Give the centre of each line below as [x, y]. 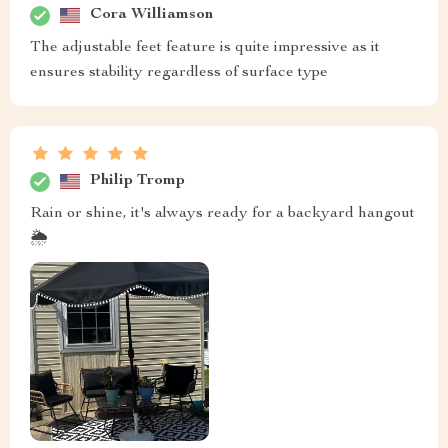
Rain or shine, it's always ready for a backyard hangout [222, 213]
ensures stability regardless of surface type [179, 72]
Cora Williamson [151, 15]
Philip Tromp [137, 181]
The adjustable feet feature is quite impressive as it [205, 47]
